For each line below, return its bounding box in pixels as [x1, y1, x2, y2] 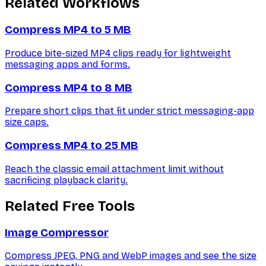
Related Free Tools [5, 197, 135, 214]
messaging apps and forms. [5, 58, 130, 70]
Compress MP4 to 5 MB [5, 23, 131, 37]
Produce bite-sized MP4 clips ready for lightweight [5, 47, 231, 59]
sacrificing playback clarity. [5, 174, 128, 186]
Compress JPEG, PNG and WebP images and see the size [5, 250, 256, 262]
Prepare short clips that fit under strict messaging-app [5, 105, 254, 117]
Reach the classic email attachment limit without [5, 163, 224, 175]
